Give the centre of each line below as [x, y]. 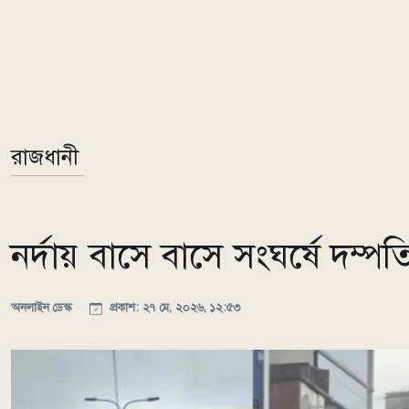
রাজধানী [45, 157]
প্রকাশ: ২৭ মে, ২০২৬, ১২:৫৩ [173, 308]
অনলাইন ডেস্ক [43, 308]
